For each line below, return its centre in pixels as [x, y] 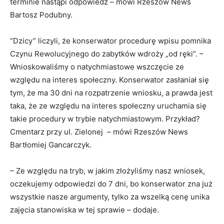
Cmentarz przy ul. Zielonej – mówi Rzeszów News [99, 131]
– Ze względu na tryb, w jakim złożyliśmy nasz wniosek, [107, 170]
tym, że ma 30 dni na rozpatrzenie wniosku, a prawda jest [111, 92]
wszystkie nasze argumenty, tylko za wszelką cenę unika [110, 196]
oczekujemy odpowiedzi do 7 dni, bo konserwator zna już [111, 183]
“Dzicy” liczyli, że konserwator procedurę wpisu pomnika [110, 40]
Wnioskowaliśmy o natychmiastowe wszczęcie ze [97, 66]
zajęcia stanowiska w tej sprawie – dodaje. [84, 209]
